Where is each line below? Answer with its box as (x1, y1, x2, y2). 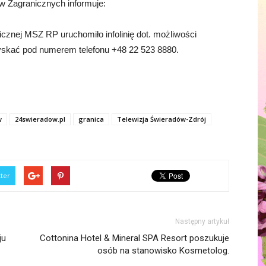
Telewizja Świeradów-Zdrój (117, 115, 206, 123)
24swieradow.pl (15, 115, 65, 123)
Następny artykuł (175, 217, 229, 226)
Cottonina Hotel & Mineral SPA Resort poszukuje (40, 233, 229, 243)
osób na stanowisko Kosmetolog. (97, 245, 229, 256)
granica (78, 115, 104, 123)
